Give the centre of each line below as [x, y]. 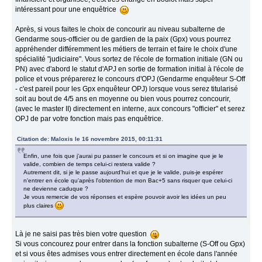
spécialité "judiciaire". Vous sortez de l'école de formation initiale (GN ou [129, 59]
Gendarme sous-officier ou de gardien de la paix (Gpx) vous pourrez [123, 39]
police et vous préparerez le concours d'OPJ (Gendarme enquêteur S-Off [130, 79]
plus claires [39, 205]
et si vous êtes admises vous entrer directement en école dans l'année [127, 254]
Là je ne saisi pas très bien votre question [83, 234]
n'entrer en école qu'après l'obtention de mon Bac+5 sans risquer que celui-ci [128, 180]
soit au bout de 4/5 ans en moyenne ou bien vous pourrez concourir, [123, 99]
